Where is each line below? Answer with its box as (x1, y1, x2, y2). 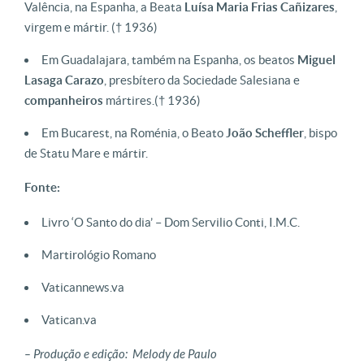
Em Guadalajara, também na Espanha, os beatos (41, 53, 297, 67)
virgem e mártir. (24, 20, 111, 34)
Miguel (297, 53, 336, 67)
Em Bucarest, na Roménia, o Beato (41, 126, 226, 140)
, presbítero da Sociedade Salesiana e (104, 73, 300, 87)
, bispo (304, 126, 337, 140)
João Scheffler (226, 126, 304, 140)
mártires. (103, 93, 154, 107)
